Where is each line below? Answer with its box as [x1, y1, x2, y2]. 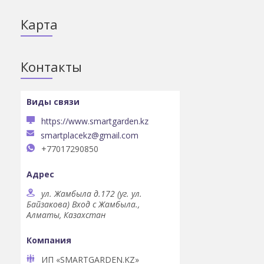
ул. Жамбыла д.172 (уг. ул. [41, 188, 142, 200]
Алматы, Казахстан [27, 209, 105, 221]
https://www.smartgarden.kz [41, 115, 148, 127]
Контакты [21, 58, 82, 75]
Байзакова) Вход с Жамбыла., [27, 199, 140, 210]
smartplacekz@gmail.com [41, 130, 138, 141]
